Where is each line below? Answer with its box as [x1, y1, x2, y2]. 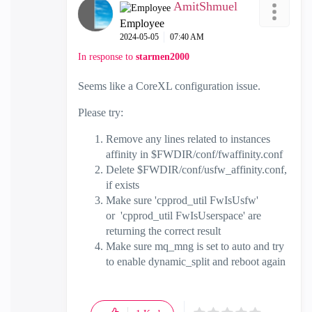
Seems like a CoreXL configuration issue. [78, 79, 260, 92]
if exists [106, 178, 139, 191]
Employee [120, 17, 164, 29]
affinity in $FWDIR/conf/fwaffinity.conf [106, 148, 283, 160]
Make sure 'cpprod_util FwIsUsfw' [106, 194, 258, 206]
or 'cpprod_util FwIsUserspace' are [106, 209, 261, 221]
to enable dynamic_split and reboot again [106, 255, 286, 267]
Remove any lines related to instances [106, 132, 270, 145]
